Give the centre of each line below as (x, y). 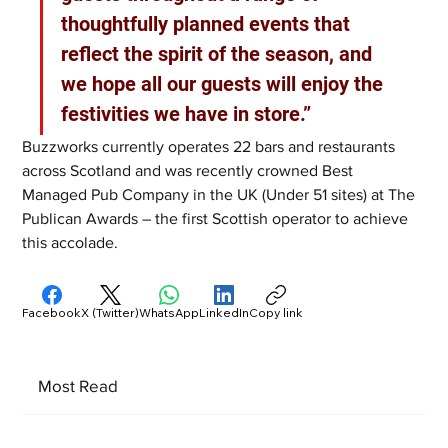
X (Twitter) (110, 312)
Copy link (276, 312)
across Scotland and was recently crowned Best (190, 170)
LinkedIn (224, 312)
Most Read (77, 386)
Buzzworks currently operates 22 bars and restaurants (211, 146)
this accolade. (70, 242)
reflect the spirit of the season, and (219, 53)
